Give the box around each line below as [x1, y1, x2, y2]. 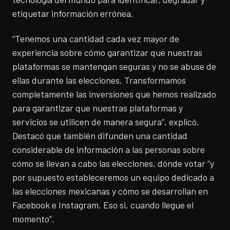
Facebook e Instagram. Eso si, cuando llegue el [12, 199, 194, 210]
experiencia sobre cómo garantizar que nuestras [12, 46, 202, 58]
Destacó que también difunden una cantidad [12, 129, 187, 141]
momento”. [12, 213, 54, 224]
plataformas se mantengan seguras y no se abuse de [12, 60, 216, 72]
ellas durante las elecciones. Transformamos [12, 74, 186, 86]
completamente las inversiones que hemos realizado [12, 88, 216, 100]
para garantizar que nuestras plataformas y [12, 102, 183, 113]
